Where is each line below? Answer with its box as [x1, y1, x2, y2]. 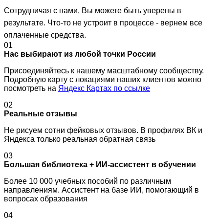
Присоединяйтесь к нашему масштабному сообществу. [4, 66, 204, 75]
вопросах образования [4, 195, 88, 203]
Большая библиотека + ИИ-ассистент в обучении [4, 160, 196, 169]
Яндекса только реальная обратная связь [4, 135, 155, 144]
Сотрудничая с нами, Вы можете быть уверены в [4, 6, 181, 15]
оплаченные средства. [4, 31, 86, 40]
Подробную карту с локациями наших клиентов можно [4, 75, 201, 84]
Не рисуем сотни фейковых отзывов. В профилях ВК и [4, 126, 202, 135]
